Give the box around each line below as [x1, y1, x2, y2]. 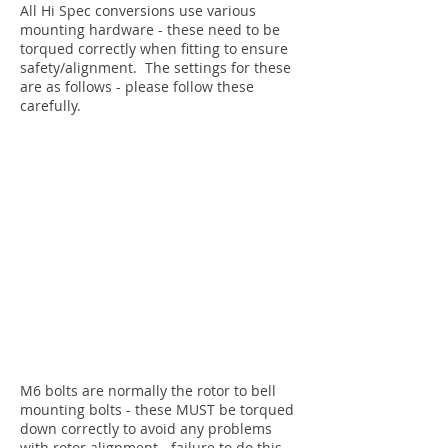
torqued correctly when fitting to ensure [20, 38, 288, 58]
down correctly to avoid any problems [20, 418, 272, 438]
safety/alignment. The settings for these [20, 57, 291, 77]
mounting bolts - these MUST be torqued [20, 399, 294, 419]
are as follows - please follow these [20, 76, 254, 96]
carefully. [20, 95, 81, 115]
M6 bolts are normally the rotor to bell [20, 380, 276, 400]
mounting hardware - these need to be [20, 19, 280, 39]
